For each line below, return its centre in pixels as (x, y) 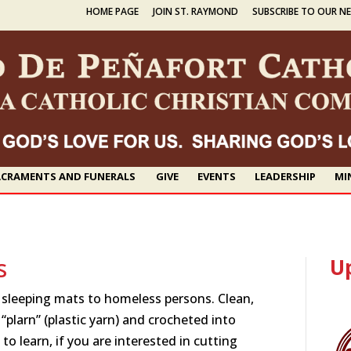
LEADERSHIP (285, 176)
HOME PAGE (112, 11)
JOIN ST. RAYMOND (195, 11)
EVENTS (216, 176)
